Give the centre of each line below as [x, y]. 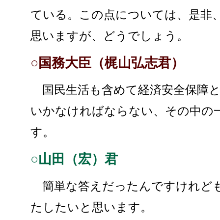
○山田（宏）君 [74, 159]
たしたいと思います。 [91, 207]
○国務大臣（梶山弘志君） [107, 63]
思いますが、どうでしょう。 [110, 36]
